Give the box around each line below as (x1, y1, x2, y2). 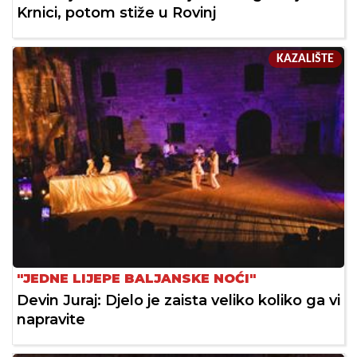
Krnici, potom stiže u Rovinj (17, 4, 216, 22)
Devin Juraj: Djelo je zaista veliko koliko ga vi (17, 292, 340, 310)
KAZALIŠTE (277, 53, 334, 66)
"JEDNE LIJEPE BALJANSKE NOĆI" (17, 271, 256, 287)
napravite (17, 311, 85, 329)
